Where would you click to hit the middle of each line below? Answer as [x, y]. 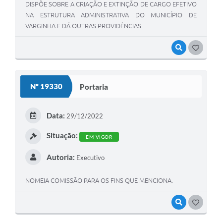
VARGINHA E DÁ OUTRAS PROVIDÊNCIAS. [84, 26]
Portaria [94, 86]
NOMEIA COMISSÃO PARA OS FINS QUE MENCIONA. [99, 181]
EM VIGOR [99, 137]
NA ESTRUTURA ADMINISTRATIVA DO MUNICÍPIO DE [111, 15]
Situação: [62, 136]
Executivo [89, 158]
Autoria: [60, 157]
